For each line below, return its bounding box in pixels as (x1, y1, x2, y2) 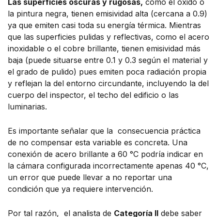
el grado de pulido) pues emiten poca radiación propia (8, 67, 206, 77)
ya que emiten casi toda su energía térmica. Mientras (8, 20, 201, 31)
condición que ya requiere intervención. (8, 184, 155, 194)
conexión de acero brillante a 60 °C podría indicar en (8, 149, 203, 159)
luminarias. (8, 102, 47, 112)
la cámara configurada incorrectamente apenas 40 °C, (8, 160, 209, 170)
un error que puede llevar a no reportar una (8, 172, 172, 182)
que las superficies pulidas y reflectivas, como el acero (8, 32, 209, 42)
